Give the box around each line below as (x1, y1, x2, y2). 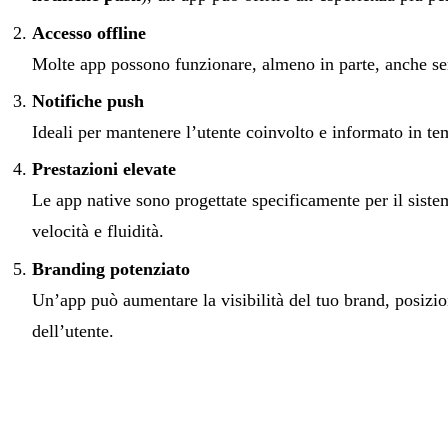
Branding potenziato (32, 258, 190, 279)
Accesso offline (32, 22, 146, 43)
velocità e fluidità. (32, 221, 164, 242)
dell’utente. (32, 320, 114, 341)
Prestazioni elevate (32, 159, 176, 180)
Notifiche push (32, 90, 144, 111)
